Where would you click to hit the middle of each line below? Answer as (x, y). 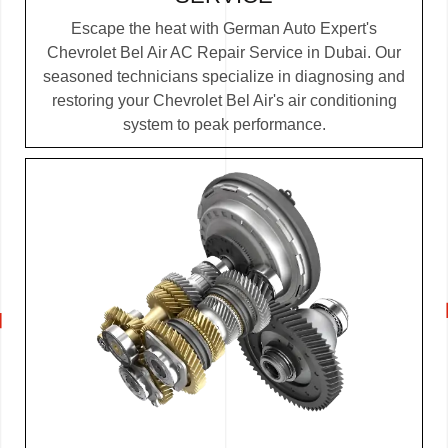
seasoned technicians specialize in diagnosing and (224, 77)
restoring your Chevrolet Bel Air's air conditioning (224, 101)
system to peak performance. (224, 125)
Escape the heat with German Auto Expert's (224, 29)
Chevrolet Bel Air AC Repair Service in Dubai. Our (224, 53)
